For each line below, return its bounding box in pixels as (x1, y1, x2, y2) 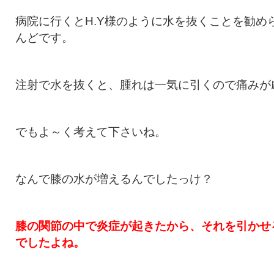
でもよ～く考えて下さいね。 (15, 125, 166, 138)
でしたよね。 (15, 236, 85, 249)
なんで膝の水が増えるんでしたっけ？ (15, 172, 213, 185)
